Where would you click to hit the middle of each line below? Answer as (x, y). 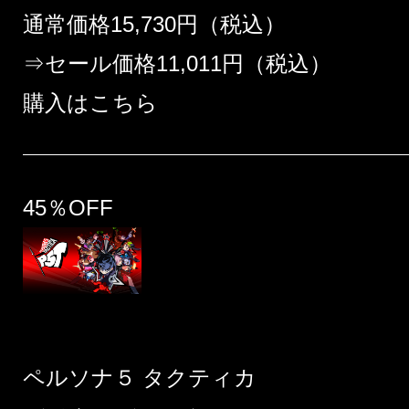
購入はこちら (90, 103)
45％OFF (68, 208)
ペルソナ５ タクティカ (140, 378)
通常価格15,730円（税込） (154, 25)
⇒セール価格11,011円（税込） (177, 64)
